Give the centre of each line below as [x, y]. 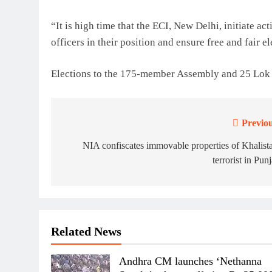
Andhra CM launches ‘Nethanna [191, 261]
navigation [95, 148]
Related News [86, 231]
